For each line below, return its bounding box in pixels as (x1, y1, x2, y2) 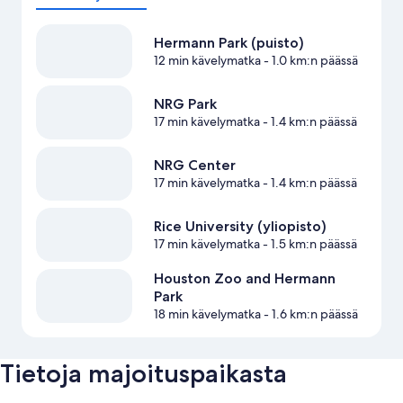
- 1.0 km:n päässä (260, 52, 358, 69)
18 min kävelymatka (153, 306, 261, 323)
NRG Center (153, 157, 236, 175)
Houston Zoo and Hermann (153, 270, 336, 288)
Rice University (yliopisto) (153, 218, 327, 236)
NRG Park (153, 95, 217, 113)
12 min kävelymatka (153, 52, 261, 69)
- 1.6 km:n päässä (260, 306, 358, 323)
